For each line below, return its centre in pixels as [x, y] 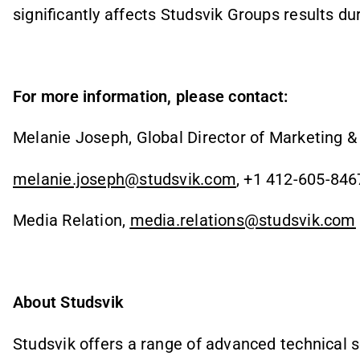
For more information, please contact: [151, 96]
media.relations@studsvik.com [243, 220]
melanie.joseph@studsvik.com [125, 179]
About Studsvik [69, 303]
